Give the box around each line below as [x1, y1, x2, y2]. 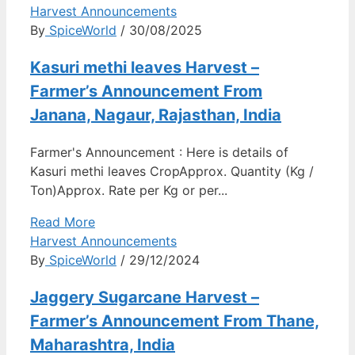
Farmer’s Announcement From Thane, [30, 311, 319, 331]
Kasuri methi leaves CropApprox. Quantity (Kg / [30, 163, 314, 180]
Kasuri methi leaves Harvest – [30, 58, 259, 78]
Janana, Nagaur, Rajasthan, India [30, 105, 281, 125]
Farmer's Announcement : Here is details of [30, 144, 288, 161]
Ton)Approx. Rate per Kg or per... [30, 182, 227, 199]
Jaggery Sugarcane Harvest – [30, 288, 259, 307]
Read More [30, 214, 95, 231]
